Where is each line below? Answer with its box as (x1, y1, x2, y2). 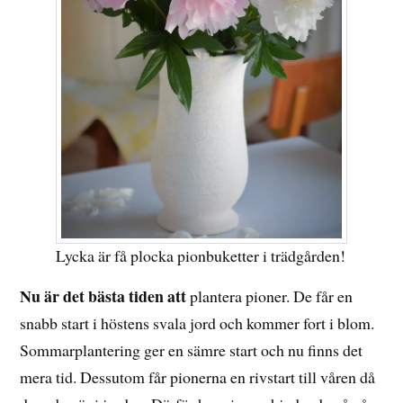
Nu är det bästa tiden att (20, 284, 187, 309)
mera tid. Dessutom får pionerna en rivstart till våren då (20, 366, 376, 389)
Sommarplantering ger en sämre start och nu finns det (20, 339, 363, 362)
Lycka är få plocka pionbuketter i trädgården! (56, 244, 346, 266)
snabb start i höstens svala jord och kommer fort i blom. (20, 312, 375, 335)
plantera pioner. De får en (186, 285, 354, 308)
